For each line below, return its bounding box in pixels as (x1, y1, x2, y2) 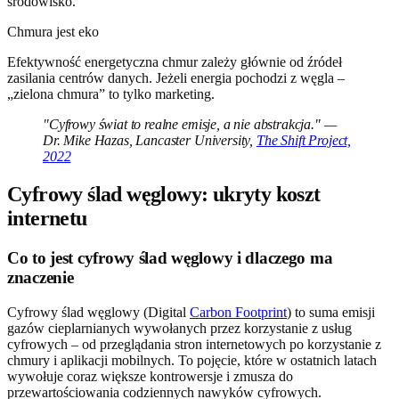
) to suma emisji (287, 304, 375, 320)
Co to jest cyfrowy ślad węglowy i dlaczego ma (7, 248, 333, 268)
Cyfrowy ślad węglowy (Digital (7, 304, 190, 320)
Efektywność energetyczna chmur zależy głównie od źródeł (7, 54, 342, 70)
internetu (7, 207, 87, 231)
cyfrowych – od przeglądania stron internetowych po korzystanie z (7, 336, 381, 352)
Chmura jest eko (7, 24, 99, 40)
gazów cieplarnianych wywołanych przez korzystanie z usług (7, 320, 352, 336)
